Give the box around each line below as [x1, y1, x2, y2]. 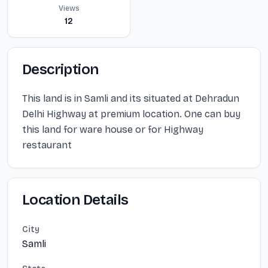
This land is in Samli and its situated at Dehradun [22, 93, 239, 104]
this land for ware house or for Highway [22, 124, 203, 135]
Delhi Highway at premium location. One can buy [22, 108, 240, 120]
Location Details [22, 191, 129, 208]
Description [22, 61, 99, 78]
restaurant [22, 139, 72, 151]
